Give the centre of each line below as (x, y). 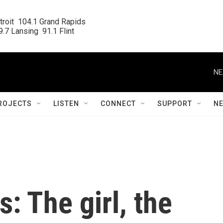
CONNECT (118, 104)
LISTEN (66, 104)
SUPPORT (175, 104)
